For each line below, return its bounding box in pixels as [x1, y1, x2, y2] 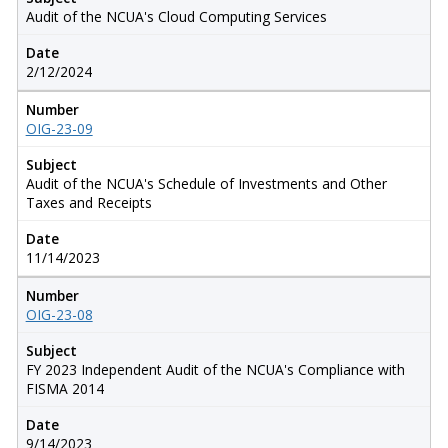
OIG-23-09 [25, 118, 93, 138]
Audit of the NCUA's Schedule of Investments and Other [25, 173, 387, 193]
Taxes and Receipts [25, 192, 152, 212]
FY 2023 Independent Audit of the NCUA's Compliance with [25, 359, 405, 379]
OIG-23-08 [25, 304, 93, 324]
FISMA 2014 [25, 378, 104, 398]
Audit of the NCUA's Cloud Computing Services [25, 6, 327, 26]
